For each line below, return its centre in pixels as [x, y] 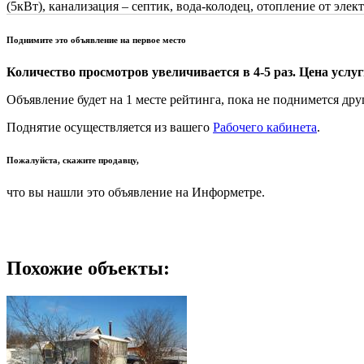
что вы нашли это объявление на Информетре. [136, 192]
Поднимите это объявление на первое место [96, 39]
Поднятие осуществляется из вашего [110, 127]
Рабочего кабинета [265, 127]
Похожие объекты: [88, 269]
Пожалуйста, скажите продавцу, [73, 160]
